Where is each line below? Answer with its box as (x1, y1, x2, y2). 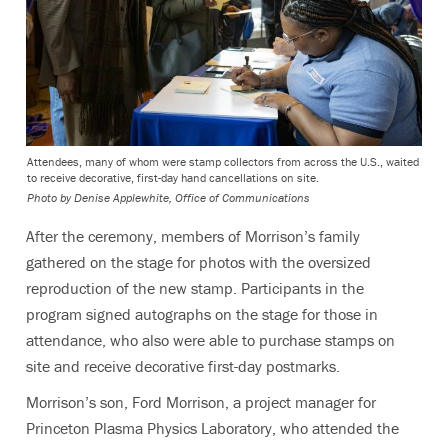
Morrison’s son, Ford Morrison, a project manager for (26, 391, 376, 412)
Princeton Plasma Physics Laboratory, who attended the (26, 417, 399, 438)
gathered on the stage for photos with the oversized (26, 251, 371, 272)
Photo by (27, 189, 71, 205)
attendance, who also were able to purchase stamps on (26, 329, 395, 350)
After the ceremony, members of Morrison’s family (26, 225, 360, 246)
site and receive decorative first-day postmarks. (26, 355, 340, 376)
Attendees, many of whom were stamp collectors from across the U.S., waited (27, 153, 419, 169)
